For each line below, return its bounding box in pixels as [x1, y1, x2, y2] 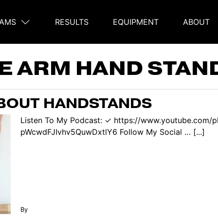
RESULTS [55, 17, 89, 27]
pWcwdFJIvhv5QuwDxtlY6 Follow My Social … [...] [20, 127, 205, 137]
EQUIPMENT [113, 17, 159, 27]
